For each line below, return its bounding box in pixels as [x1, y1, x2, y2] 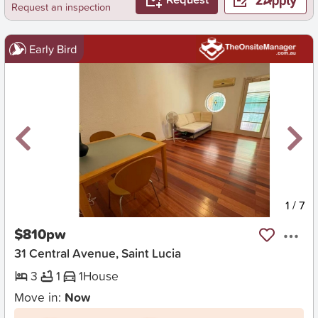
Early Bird [28, 40, 77, 57]
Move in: [13, 287, 65, 306]
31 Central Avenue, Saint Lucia [13, 244, 181, 263]
